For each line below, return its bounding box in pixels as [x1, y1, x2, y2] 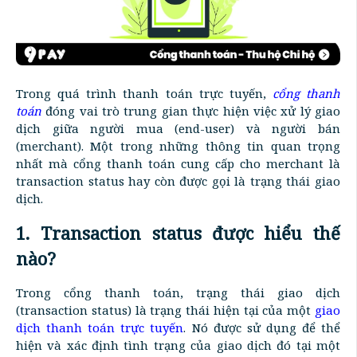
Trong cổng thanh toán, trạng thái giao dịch [16, 284, 340, 300]
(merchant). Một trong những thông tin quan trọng [16, 137, 340, 154]
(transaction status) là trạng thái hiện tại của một [16, 301, 315, 318]
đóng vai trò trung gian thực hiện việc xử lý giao [41, 102, 340, 119]
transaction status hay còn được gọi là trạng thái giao [16, 172, 340, 189]
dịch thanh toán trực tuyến [16, 319, 184, 335]
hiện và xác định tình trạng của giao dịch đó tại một [16, 336, 340, 353]
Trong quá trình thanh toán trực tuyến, [16, 84, 273, 101]
